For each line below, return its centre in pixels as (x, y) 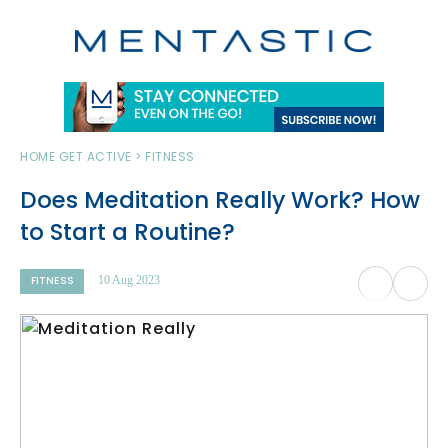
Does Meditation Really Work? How (220, 200)
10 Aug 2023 (129, 280)
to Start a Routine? (127, 232)
